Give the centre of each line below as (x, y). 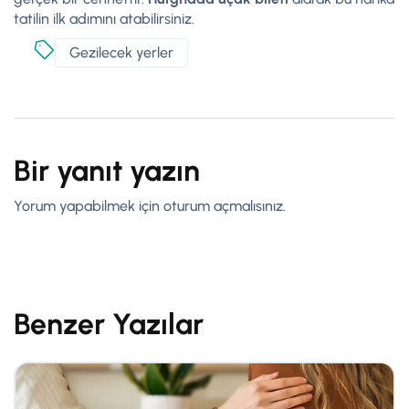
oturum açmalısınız (223, 205)
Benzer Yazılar (109, 324)
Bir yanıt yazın (107, 170)
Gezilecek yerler (121, 52)
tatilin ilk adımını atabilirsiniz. (104, 18)
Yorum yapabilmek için (89, 205)
